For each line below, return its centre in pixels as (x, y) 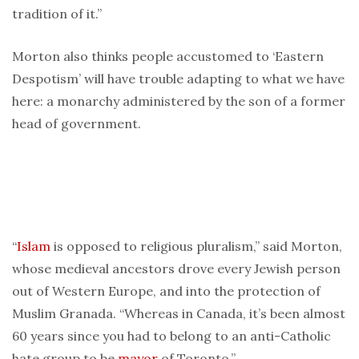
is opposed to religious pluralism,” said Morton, (196, 246)
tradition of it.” (57, 14)
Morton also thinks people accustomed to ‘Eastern (168, 56)
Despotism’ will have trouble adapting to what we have (178, 79)
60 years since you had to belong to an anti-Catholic (171, 336)
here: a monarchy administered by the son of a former (179, 101)
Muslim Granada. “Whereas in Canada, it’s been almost (179, 314)
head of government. (77, 124)
